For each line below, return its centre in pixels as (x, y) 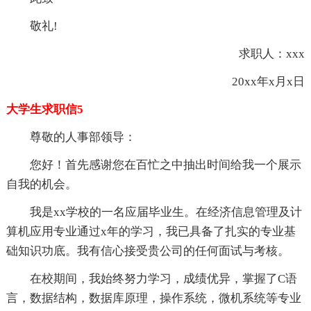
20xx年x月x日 (257, 81)
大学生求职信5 (44, 109)
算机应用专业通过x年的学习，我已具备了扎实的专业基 (151, 231)
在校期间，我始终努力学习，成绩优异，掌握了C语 (163, 278)
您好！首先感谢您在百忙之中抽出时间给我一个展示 (165, 165)
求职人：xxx (260, 53)
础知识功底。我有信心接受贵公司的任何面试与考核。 (148, 251)
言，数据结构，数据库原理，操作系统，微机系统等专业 (153, 298)
